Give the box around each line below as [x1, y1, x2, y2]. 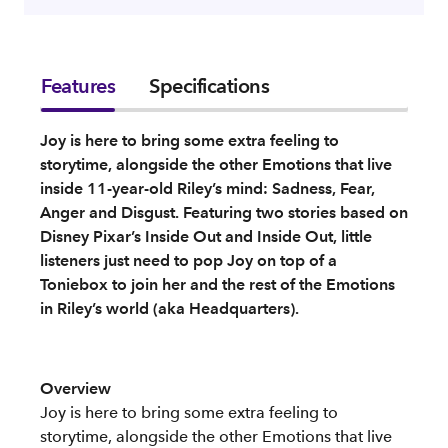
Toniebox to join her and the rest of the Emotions [40, 275, 395, 294]
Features [41, 74, 115, 98]
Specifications [149, 74, 269, 98]
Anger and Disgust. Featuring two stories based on [40, 203, 408, 222]
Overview [40, 379, 111, 398]
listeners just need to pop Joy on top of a [40, 251, 337, 270]
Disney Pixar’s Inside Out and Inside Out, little [40, 227, 372, 246]
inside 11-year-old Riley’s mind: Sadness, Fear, [40, 179, 375, 198]
